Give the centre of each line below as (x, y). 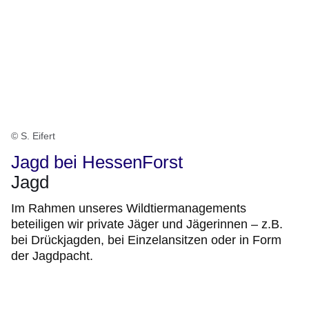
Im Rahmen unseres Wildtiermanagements (129, 209)
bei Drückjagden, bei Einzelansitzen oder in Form (146, 240)
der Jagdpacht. (52, 256)
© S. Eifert (33, 136)
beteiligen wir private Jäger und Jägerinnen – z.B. (147, 225)
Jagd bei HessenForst (97, 162)
